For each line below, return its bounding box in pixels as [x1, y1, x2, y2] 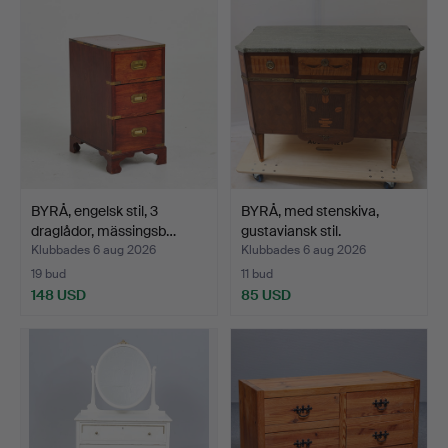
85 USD [241, 286, 291, 305]
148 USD [31, 286, 86, 305]
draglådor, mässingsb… [31, 222, 176, 241]
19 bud [31, 266, 66, 283]
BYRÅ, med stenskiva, [241, 202, 379, 221]
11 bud [241, 266, 273, 283]
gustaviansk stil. [241, 222, 341, 241]
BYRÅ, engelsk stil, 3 [31, 202, 158, 221]
